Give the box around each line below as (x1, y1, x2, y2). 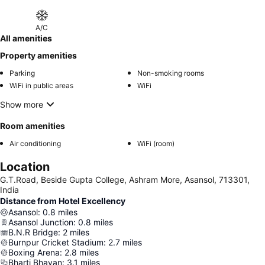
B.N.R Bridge (8, 227, 58, 237)
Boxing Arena (8, 247, 60, 257)
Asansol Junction (8, 217, 73, 227)
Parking (9, 69, 35, 77)
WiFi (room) (137, 139, 174, 148)
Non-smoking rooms (137, 69, 204, 77)
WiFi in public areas (9, 81, 73, 90)
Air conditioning (9, 139, 61, 148)
